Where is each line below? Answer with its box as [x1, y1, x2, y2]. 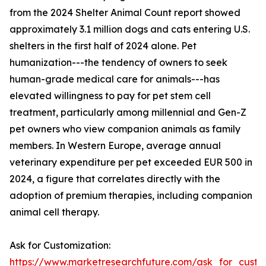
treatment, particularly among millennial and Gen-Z [9, 106, 246, 119]
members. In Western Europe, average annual [9, 140, 221, 152]
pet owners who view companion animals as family [9, 123, 240, 135]
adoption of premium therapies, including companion [9, 189, 252, 202]
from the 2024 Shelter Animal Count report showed [9, 7, 240, 19]
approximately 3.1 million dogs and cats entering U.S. [9, 23, 250, 36]
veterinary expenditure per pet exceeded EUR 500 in [9, 156, 252, 169]
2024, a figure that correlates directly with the [9, 173, 220, 185]
